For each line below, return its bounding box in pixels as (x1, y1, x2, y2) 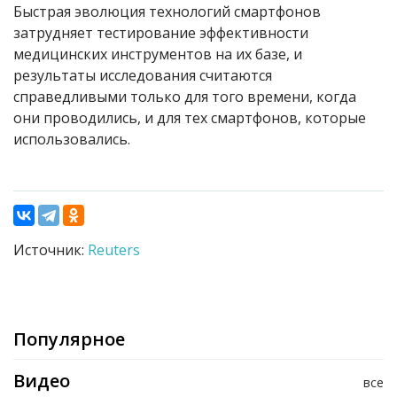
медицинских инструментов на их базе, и (13, 44, 302, 65)
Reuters (88, 240, 140, 261)
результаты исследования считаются (13, 66, 272, 86)
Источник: (13, 240, 88, 261)
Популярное (13, 327, 125, 352)
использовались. (13, 129, 130, 150)
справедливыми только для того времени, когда (13, 87, 356, 107)
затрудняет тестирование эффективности (13, 23, 308, 43)
